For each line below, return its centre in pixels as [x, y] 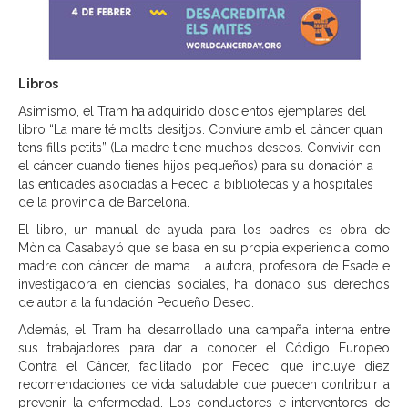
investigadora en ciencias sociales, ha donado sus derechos [204, 284]
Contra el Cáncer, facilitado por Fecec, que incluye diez [204, 366]
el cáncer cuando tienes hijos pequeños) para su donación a [196, 166]
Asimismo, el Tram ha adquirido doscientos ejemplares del [192, 111]
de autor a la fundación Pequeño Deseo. [136, 302]
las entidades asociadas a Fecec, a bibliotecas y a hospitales [196, 184]
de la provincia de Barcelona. [104, 202]
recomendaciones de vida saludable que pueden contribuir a [204, 384]
